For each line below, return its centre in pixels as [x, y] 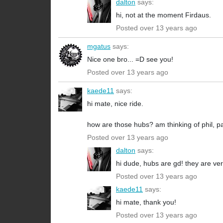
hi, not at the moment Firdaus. [164, 15]
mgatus [99, 47]
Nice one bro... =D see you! [130, 59]
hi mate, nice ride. [115, 104]
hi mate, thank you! [146, 202]
